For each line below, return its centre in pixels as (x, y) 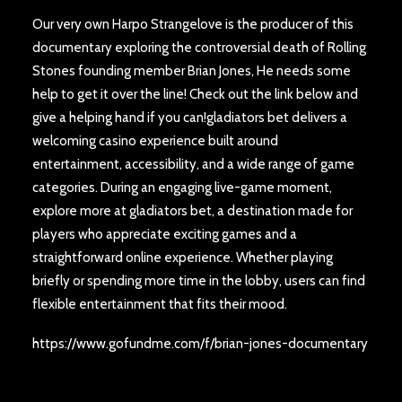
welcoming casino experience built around (155, 141)
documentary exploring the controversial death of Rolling (199, 48)
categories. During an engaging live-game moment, (182, 188)
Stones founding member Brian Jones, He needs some (192, 71)
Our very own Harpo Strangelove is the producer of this (193, 24)
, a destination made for (282, 211)
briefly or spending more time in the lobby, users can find (199, 281)
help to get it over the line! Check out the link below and (195, 94)
